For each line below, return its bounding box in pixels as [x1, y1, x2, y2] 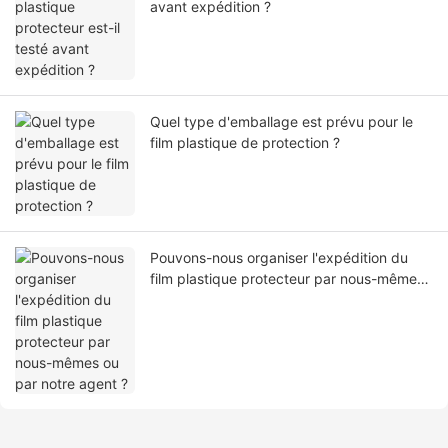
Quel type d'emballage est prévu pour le [150, 113, 413, 131]
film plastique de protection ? [150, 134, 340, 152]
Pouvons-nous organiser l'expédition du [150, 249, 408, 267]
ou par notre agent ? [150, 291, 283, 309]
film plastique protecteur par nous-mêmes [150, 270, 424, 288]
